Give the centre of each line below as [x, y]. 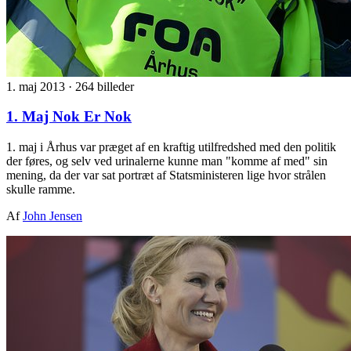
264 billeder [105, 86]
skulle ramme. [41, 190]
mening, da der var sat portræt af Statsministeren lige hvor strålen [166, 175]
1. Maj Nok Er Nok [69, 117]
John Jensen [52, 216]
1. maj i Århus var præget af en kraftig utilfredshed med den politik [171, 147]
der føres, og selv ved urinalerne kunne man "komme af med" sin [167, 161]
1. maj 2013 [37, 86]
